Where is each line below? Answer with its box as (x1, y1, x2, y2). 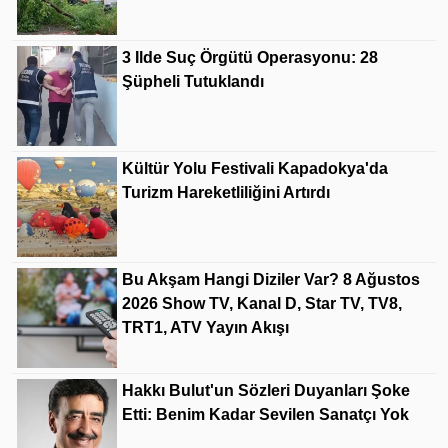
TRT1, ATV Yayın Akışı (122, 319, 289, 337)
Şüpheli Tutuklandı (122, 73, 264, 91)
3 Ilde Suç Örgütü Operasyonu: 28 (122, 49, 378, 67)
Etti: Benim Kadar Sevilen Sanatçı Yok (122, 406, 409, 424)
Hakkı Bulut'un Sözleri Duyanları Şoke (122, 382, 410, 400)
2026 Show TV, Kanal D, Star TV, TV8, (122, 295, 402, 313)
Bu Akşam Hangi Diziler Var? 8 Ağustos (122, 271, 420, 289)
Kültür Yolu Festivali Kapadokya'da (122, 160, 388, 178)
